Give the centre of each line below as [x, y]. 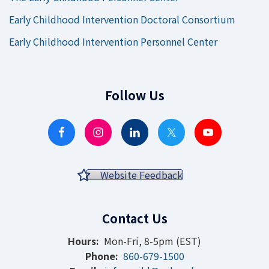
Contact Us [134, 218]
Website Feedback [141, 175]
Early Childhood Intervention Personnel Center [113, 41]
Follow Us [134, 95]
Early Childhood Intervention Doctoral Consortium [122, 19]
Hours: [83, 241]
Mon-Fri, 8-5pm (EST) [150, 241]
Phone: [101, 256]
